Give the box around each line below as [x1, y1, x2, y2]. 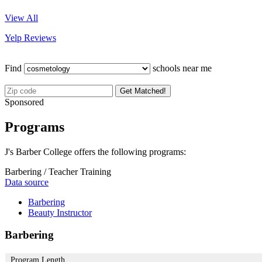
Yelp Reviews [5, 32, 56, 43]
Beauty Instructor [28, 207, 92, 218]
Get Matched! [120, 86, 166, 95]
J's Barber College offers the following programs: [5, 146, 186, 157]
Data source [5, 177, 49, 187]
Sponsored [5, 96, 44, 107]
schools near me [150, 63, 212, 73]
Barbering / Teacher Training [5, 166, 111, 177]
